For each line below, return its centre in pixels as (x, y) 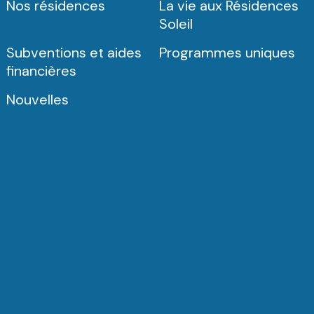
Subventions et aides (74, 53)
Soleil (176, 24)
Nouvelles (37, 100)
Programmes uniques (227, 53)
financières (41, 71)
